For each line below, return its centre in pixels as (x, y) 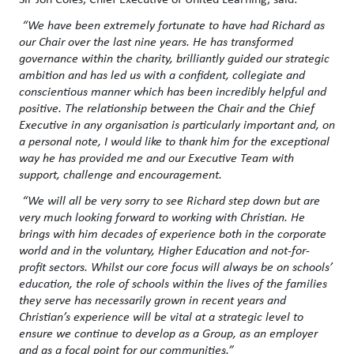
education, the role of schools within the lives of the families (173, 282)
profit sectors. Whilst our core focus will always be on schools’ (176, 266)
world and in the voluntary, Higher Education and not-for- (164, 249)
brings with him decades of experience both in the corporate (173, 233)
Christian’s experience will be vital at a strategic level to (161, 316)
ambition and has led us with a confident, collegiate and (162, 74)
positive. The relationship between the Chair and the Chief (167, 107)
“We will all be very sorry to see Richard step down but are (171, 200)
